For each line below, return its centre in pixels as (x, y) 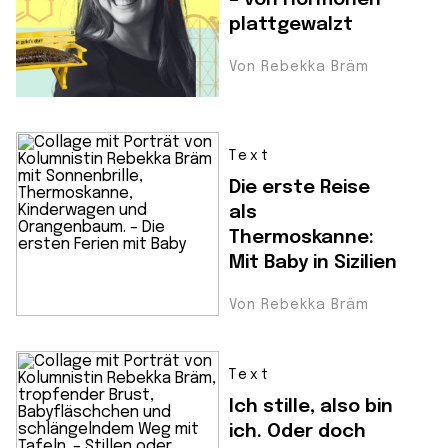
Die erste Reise (299, 188)
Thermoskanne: (301, 238)
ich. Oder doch (297, 432)
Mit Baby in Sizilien (313, 263)
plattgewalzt (291, 25)
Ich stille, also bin (311, 407)
